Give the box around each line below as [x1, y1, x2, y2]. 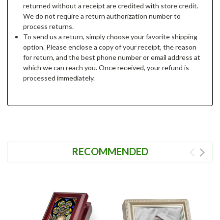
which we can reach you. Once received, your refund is [23, 63, 190, 72]
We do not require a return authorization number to [23, 11, 181, 20]
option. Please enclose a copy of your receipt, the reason [23, 42, 197, 51]
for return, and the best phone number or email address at [23, 53, 201, 61]
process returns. [23, 22, 74, 30]
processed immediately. [23, 73, 95, 82]
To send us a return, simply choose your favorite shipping [23, 32, 198, 41]
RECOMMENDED [72, 145, 148, 157]
